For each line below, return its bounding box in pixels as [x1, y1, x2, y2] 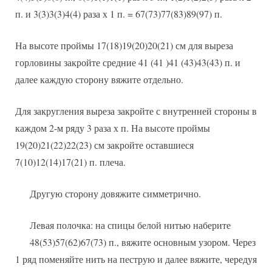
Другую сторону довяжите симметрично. [30, 187, 201, 200]
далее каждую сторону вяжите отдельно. [15, 73, 183, 86]
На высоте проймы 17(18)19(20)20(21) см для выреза [15, 39, 233, 52]
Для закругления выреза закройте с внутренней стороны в [15, 104, 257, 118]
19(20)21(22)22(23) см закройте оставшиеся [15, 138, 194, 152]
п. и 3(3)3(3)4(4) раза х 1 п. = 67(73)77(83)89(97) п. [15, 7, 222, 21]
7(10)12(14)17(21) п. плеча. [15, 155, 126, 169]
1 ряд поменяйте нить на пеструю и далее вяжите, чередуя [15, 253, 257, 266]
